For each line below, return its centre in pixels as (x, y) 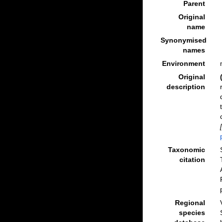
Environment (183, 63)
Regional (190, 203)
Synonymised (183, 40)
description (186, 87)
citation (192, 160)
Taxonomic (186, 150)
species (192, 213)
